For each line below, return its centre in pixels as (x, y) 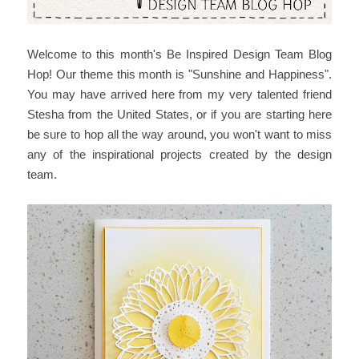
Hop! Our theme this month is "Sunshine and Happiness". (179, 75)
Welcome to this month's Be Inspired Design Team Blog (179, 54)
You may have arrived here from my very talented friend (179, 95)
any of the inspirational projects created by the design (179, 155)
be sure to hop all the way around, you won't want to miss (179, 135)
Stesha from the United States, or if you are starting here (179, 115)
